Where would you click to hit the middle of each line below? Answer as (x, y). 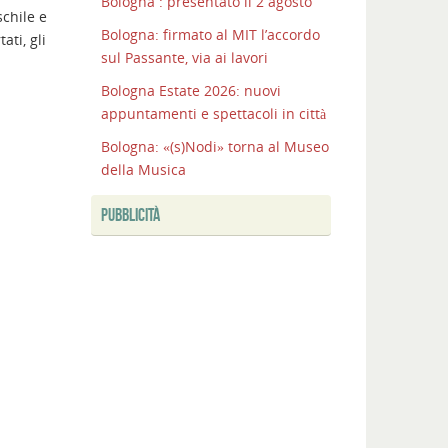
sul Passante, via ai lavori (184, 58)
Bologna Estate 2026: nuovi (191, 91)
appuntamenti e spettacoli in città (213, 114)
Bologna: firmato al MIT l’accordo (210, 35)
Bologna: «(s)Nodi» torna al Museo (215, 147)
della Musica (143, 170)
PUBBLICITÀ (130, 215)
